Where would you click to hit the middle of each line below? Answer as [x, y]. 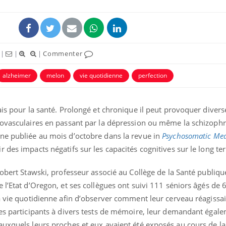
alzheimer [17, 75]
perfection [153, 75]
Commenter [64, 53]
